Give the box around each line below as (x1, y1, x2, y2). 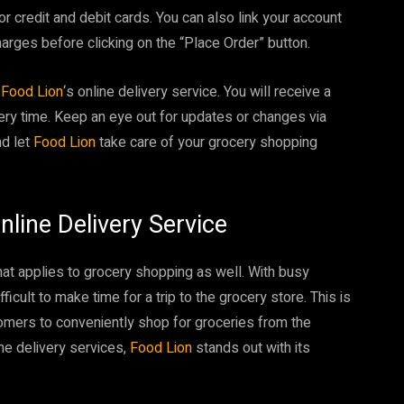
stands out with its (192, 337, 310, 359)
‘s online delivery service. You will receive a (63, 81, 331, 103)
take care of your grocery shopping (96, 132, 317, 153)
